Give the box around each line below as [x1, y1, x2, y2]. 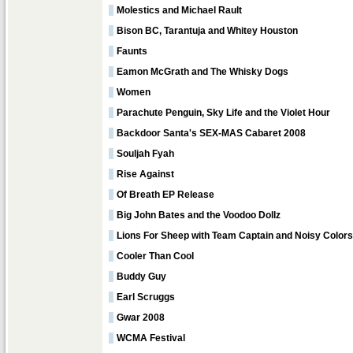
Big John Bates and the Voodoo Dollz [117, 210, 281, 221]
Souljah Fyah [117, 148, 174, 159]
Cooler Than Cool [117, 251, 194, 262]
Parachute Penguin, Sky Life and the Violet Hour [117, 107, 330, 118]
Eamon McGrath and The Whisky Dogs [117, 66, 288, 77]
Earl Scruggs [117, 292, 175, 303]
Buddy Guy [117, 271, 166, 282]
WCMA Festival [117, 333, 185, 344]
